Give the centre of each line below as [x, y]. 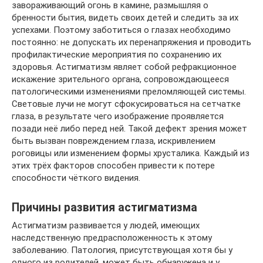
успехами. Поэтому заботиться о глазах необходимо [121, 30]
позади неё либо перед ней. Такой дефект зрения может [129, 129]
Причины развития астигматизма [104, 208]
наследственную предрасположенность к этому [112, 238]
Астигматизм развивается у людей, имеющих [106, 225]
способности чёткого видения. [76, 178]
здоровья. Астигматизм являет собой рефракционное [124, 67]
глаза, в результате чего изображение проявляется [118, 116]
